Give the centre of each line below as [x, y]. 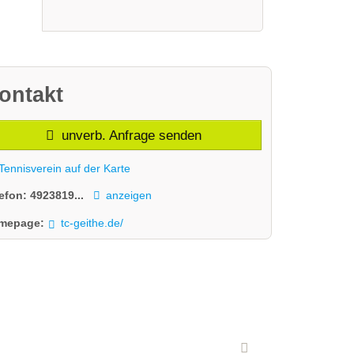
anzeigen [129, 196]
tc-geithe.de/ [92, 222]
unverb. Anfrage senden [130, 136]
